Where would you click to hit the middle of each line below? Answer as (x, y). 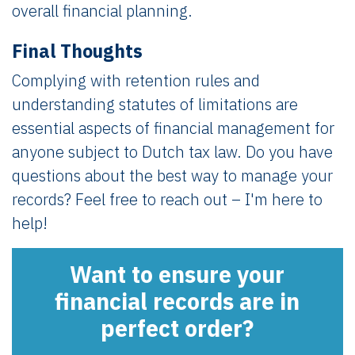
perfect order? (177, 328)
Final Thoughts (77, 50)
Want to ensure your (177, 274)
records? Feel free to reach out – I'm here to (167, 199)
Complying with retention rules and (136, 80)
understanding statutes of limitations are (155, 104)
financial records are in (177, 301)
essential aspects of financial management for (173, 128)
